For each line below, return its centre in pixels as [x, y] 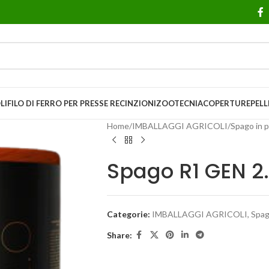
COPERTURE [226, 103]
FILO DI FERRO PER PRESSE [58, 103]
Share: [119, 235]
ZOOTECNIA [179, 103]
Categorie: [128, 214]
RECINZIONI [133, 103]
